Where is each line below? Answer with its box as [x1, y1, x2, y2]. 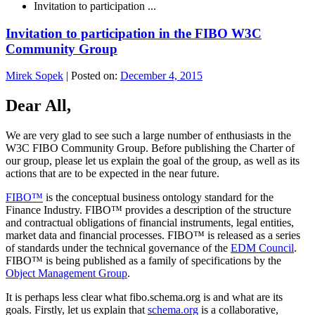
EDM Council [231, 242, 294, 255]
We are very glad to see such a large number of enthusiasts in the [6, 129, 291, 142]
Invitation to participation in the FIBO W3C [6, 25, 262, 41]
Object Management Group [6, 267, 127, 280]
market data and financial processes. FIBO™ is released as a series [6, 229, 300, 242]
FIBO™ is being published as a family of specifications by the [6, 255, 281, 267]
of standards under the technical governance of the [6, 242, 231, 255]
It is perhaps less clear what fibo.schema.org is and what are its [6, 291, 283, 304]
